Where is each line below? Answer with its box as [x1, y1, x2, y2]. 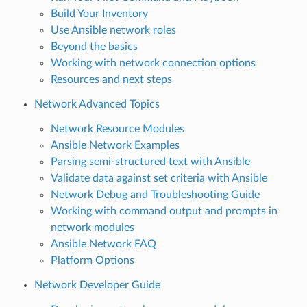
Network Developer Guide [34, 279, 160, 291]
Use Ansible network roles [50, 24, 176, 36]
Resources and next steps [50, 73, 172, 85]
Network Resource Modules [50, 123, 184, 134]
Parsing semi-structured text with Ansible [50, 156, 250, 167]
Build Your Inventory [50, 8, 148, 19]
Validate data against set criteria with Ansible [50, 172, 267, 184]
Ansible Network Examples [50, 139, 180, 151]
